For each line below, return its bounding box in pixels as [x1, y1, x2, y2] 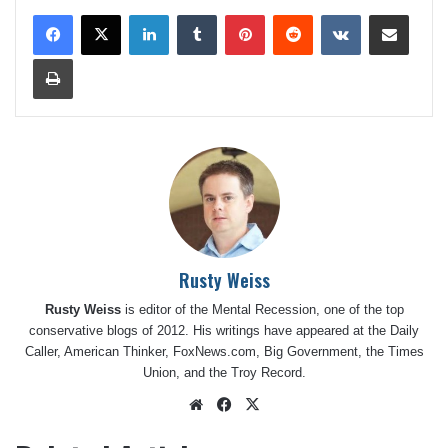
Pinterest [264, 5, 316, 21]
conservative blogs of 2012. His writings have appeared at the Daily [29, 322, 419, 338]
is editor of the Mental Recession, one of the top [120, 301, 404, 317]
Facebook [235, 394, 300, 412]
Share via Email [408, 5, 441, 21]
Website [207, 394, 260, 412]
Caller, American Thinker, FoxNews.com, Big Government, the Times [24, 343, 424, 359]
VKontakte [360, 5, 421, 21]
